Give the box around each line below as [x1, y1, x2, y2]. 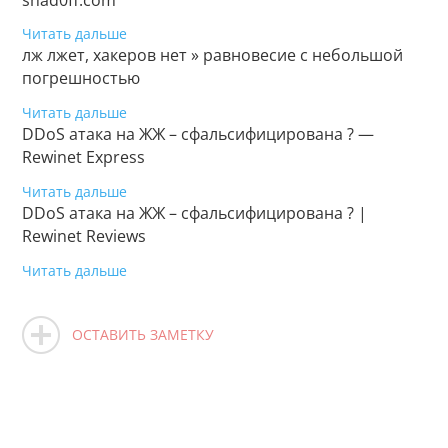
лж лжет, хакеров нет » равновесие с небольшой [22, 44, 404, 67]
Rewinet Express [22, 146, 146, 169]
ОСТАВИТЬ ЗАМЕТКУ [72, 324, 215, 344]
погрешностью [22, 67, 141, 90]
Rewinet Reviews [22, 225, 147, 248]
